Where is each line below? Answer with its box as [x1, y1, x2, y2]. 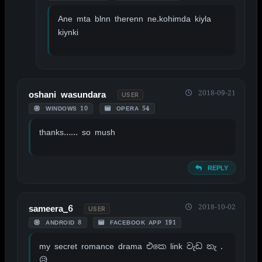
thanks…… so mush [39, 126, 115, 137]
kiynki [58, 26, 78, 37]
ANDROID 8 [42, 218, 82, 226]
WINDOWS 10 [42, 104, 88, 112]
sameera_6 [29, 202, 73, 215]
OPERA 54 [113, 104, 150, 112]
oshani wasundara [29, 88, 106, 101]
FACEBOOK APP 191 [106, 218, 176, 226]
